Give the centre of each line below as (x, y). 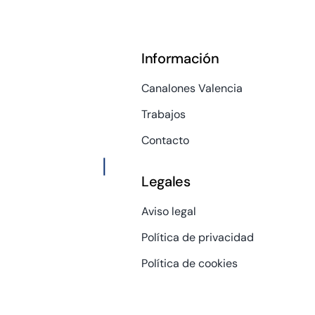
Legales (166, 182)
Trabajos (163, 115)
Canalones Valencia (192, 89)
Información (180, 59)
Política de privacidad (197, 238)
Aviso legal (168, 212)
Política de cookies (189, 264)
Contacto (165, 141)
